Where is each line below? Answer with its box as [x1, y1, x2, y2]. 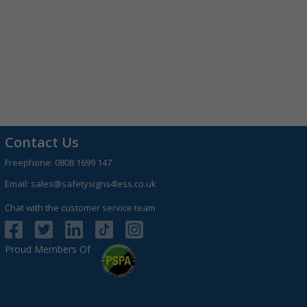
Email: [5, 177, 32, 190]
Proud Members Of [5, 243, 91, 256]
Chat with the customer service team [5, 201, 156, 214]
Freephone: [5, 156, 56, 169]
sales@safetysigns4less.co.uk [31, 177, 157, 190]
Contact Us [5, 133, 79, 151]
